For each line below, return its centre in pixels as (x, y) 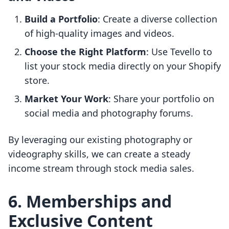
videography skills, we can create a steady (99, 154)
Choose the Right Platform (85, 52)
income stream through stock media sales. (101, 168)
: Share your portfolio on (161, 99)
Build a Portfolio (61, 19)
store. (37, 81)
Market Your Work (66, 99)
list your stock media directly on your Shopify (123, 66)
